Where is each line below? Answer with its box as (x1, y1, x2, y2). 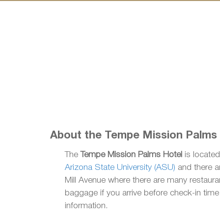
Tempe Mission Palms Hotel (81, 151, 182, 159)
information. (65, 202, 110, 210)
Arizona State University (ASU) (65, 164, 175, 171)
